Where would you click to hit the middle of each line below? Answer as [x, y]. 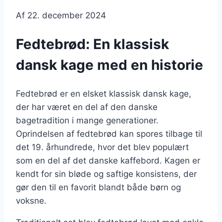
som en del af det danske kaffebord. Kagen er [108, 160]
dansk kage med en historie [110, 65]
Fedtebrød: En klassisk [92, 44]
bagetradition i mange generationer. [87, 120]
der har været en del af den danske [87, 107]
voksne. [31, 200]
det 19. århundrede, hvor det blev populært [102, 147]
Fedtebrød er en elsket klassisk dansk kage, [104, 93]
